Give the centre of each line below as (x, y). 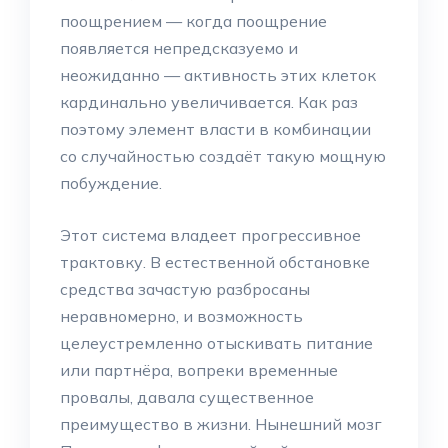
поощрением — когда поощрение (193, 21)
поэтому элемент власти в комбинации (215, 129)
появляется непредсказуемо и (179, 48)
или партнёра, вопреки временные (199, 370)
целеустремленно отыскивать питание (216, 343)
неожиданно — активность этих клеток (218, 75)
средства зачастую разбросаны (185, 289)
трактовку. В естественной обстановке (215, 262)
